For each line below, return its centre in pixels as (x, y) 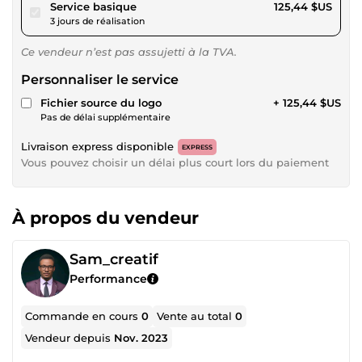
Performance (108, 278)
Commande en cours (84, 316)
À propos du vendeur (105, 217)
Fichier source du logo (101, 102)
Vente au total (196, 316)
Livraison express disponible (97, 146)
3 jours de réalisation (97, 21)
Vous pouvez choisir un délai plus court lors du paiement (175, 162)
